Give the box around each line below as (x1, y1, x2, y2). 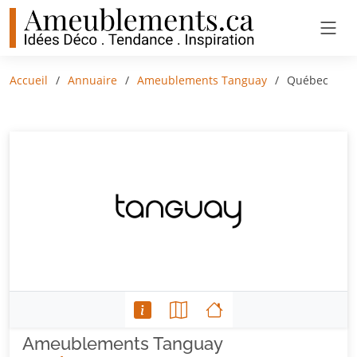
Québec (287, 73, 328, 88)
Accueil (10, 73, 48, 88)
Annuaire (68, 73, 117, 88)
